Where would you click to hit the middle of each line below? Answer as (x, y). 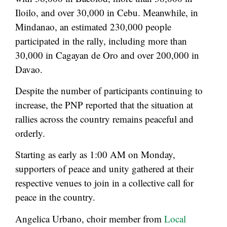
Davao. (29, 69)
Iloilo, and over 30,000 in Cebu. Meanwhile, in (107, 12)
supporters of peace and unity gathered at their (104, 169)
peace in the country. (55, 197)
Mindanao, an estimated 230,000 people (93, 26)
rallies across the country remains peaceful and (104, 119)
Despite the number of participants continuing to (109, 91)
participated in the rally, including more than (101, 41)
